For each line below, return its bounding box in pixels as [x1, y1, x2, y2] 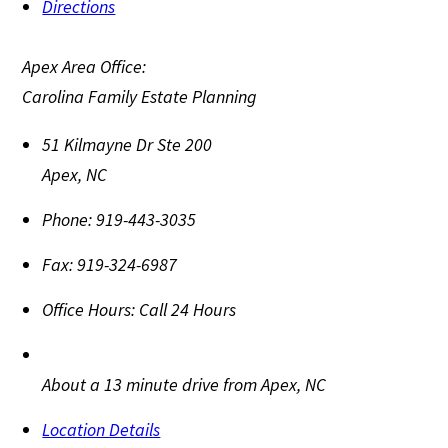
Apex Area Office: [22, 54, 147, 78]
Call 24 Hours [139, 297, 237, 321]
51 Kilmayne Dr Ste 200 [42, 132, 213, 156]
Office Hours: [42, 297, 136, 321]
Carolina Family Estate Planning [22, 84, 258, 108]
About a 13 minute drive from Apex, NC [42, 372, 327, 396]
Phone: [42, 207, 93, 231]
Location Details [42, 417, 161, 441]
